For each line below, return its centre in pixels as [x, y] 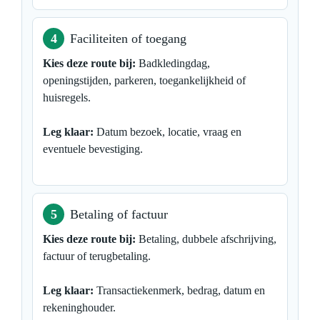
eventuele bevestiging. [93, 149]
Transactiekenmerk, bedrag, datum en [179, 290]
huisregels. [67, 97]
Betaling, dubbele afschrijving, [206, 239]
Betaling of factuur [119, 214]
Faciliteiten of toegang [128, 38]
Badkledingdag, [173, 63]
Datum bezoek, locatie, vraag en [167, 131]
